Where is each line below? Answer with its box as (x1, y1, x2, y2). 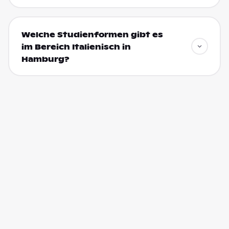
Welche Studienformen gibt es (21, 30, 163, 39)
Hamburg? (21, 54, 70, 64)
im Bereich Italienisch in (21, 42, 131, 52)
